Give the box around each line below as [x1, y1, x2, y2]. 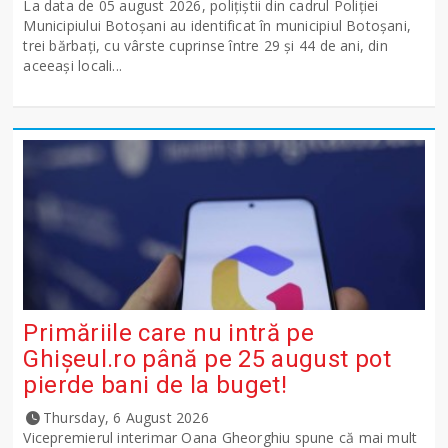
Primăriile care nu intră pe [23, 319, 315, 348]
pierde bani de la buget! [23, 371, 288, 400]
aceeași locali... [23, 56, 123, 76]
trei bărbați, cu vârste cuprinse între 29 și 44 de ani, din [23, 36, 388, 56]
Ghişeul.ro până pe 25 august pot [23, 345, 391, 374]
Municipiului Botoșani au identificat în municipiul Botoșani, [23, 16, 412, 36]
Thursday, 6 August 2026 [43, 408, 209, 428]
